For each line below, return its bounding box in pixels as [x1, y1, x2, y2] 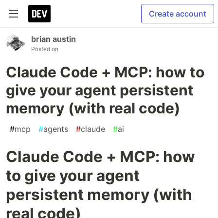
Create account [149, 9, 206, 18]
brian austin [31, 34, 76, 44]
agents [43, 124, 68, 134]
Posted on [31, 45, 58, 53]
